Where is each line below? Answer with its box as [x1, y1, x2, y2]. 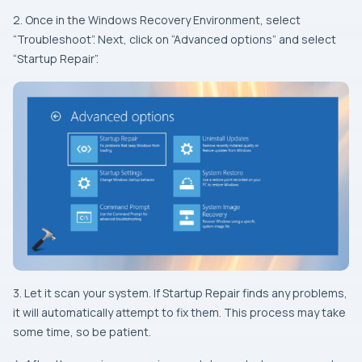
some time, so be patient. [13, 324, 151, 339]
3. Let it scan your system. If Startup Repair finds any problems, [13, 285, 347, 301]
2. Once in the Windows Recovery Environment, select [13, 12, 301, 27]
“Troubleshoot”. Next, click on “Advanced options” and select [13, 32, 336, 47]
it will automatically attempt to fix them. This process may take [13, 305, 346, 320]
